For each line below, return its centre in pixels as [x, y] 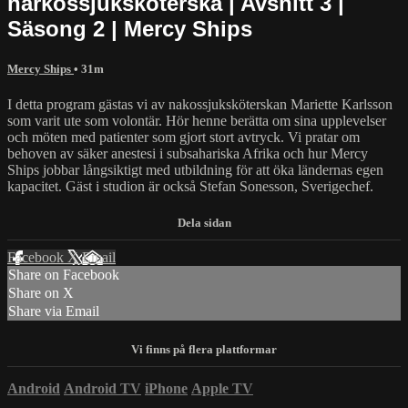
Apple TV [222, 388]
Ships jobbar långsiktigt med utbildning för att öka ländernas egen [195, 170]
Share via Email [54, 311]
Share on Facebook [64, 275]
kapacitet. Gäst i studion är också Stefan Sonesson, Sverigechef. [190, 187]
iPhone [166, 388]
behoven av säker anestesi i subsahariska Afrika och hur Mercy [188, 154]
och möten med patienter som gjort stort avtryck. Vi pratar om [184, 138]
